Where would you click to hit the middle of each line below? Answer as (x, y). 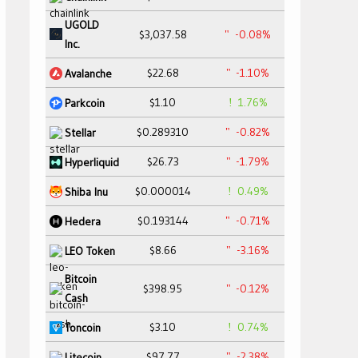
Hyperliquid (92, 162)
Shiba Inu (86, 191)
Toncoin (83, 327)
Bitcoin (81, 279)
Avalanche (88, 73)
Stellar (80, 132)
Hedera (83, 221)
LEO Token (90, 251)
